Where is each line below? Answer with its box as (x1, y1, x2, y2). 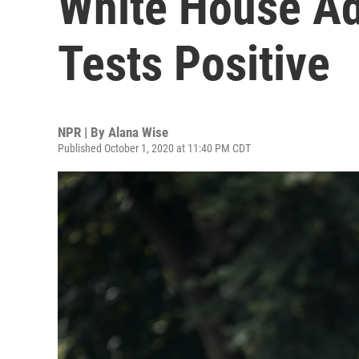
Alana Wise (108, 124, 168, 140)
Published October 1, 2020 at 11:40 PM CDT (58, 142, 251, 155)
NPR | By (58, 124, 108, 140)
